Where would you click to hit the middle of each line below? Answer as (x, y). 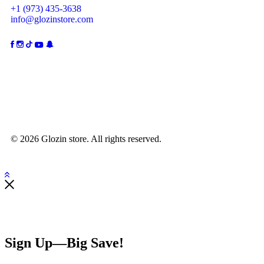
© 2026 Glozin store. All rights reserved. (86, 138)
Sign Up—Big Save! (64, 242)
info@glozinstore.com (52, 19)
